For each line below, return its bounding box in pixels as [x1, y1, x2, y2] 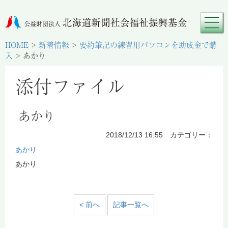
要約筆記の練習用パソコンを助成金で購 [79, 39, 217, 50]
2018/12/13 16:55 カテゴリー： [106, 130, 213, 139]
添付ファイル [15, 72, 125, 99]
